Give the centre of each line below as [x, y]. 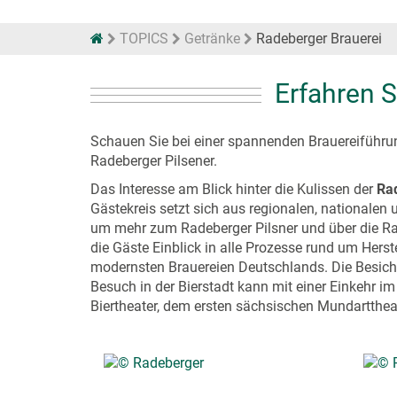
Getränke [212, 39]
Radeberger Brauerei [317, 39]
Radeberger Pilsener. [154, 161]
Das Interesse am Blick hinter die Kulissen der [234, 189]
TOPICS [144, 39]
